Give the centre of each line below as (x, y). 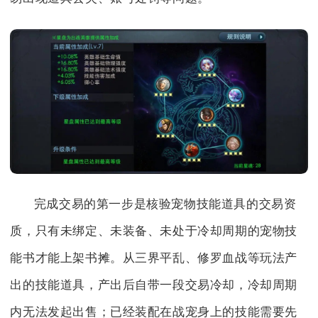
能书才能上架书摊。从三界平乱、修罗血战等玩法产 (154, 258)
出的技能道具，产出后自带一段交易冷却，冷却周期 (154, 285)
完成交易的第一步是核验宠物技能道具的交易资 (165, 204)
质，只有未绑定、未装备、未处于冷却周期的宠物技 (154, 231)
